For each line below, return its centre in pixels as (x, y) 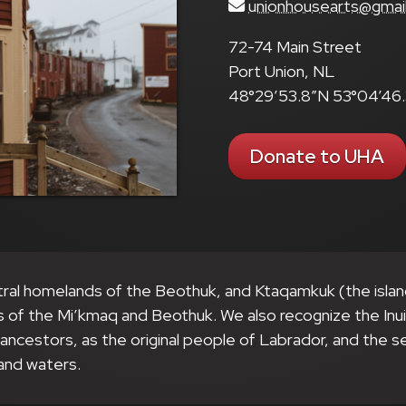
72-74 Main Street (295, 47)
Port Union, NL (282, 71)
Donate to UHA (318, 157)
